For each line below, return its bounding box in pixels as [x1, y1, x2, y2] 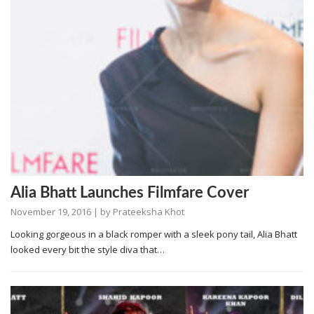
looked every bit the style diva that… [11, 243, 165, 256]
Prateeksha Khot [113, 205, 184, 218]
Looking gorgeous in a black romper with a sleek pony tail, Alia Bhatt [11, 227, 297, 240]
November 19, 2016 [11, 205, 91, 218]
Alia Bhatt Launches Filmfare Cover [11, 184, 249, 200]
